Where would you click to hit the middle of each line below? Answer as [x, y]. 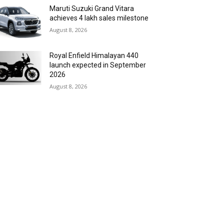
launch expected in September [98, 65]
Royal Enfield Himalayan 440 [94, 56]
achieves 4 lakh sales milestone [99, 18]
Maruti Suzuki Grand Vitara [92, 9]
